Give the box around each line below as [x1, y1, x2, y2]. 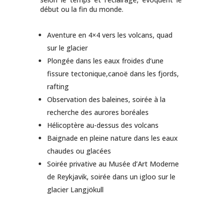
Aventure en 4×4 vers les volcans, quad [47, 30, 172, 40]
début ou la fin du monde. [40, 4, 123, 14]
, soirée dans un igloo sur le [86, 172, 175, 182]
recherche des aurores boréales [47, 108, 149, 117]
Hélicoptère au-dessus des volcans [47, 120, 159, 130]
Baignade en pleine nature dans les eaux [47, 133, 178, 143]
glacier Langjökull [47, 185, 104, 195]
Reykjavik [56, 172, 87, 182]
